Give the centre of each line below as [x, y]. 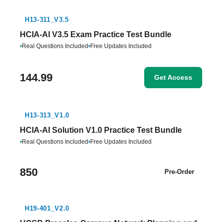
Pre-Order [179, 172]
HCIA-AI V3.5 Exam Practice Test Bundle [96, 34]
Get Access [173, 77]
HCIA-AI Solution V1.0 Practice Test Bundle [101, 130]
